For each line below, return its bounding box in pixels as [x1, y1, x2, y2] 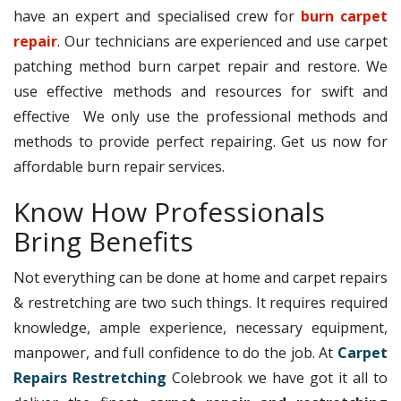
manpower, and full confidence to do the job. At [13, 342, 337, 363]
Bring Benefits [13, 222, 193, 260]
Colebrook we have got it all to [166, 367, 388, 388]
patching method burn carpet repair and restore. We [13, 55, 388, 76]
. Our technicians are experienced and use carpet [57, 30, 388, 51]
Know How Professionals [13, 192, 325, 230]
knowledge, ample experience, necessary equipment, [13, 317, 388, 337]
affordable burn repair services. [13, 156, 225, 176]
